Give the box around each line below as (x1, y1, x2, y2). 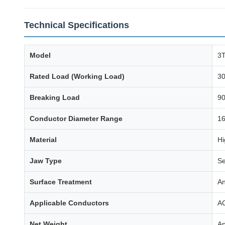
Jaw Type (30, 157, 62, 165)
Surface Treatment (30, 178, 92, 186)
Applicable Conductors (30, 199, 109, 207)
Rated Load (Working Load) (30, 72, 125, 80)
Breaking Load (30, 93, 80, 101)
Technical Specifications (24, 20, 129, 30)
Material (30, 136, 57, 144)
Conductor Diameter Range (30, 115, 123, 123)
